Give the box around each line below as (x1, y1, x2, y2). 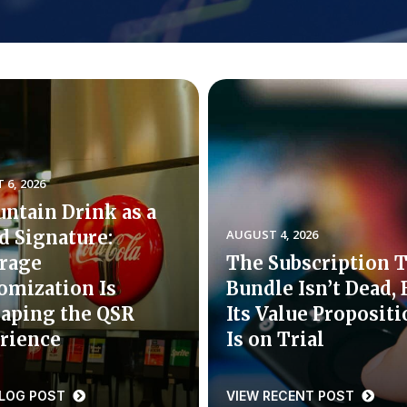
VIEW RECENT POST (226, 388, 358, 403)
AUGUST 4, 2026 (226, 226, 318, 243)
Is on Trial (226, 328, 324, 351)
